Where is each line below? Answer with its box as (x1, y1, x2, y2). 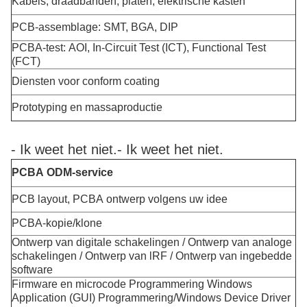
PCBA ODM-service (12, 167, 113, 178)
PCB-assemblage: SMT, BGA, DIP (12, 21, 178, 33)
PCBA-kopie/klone (12, 217, 102, 229)
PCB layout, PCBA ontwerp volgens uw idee (12, 193, 228, 205)
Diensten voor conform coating (12, 75, 160, 87)
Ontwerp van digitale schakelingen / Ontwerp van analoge (12, 236, 292, 248)
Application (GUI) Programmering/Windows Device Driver (12, 292, 291, 304)
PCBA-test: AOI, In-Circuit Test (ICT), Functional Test (12, 42, 266, 53)
